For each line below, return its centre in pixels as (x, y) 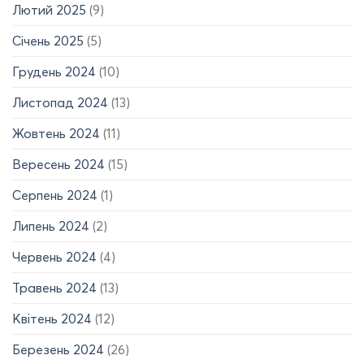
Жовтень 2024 (56, 134)
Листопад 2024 (60, 103)
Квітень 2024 (52, 319)
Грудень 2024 (54, 72)
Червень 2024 (54, 257)
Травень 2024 (54, 288)
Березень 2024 (58, 350)
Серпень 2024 (55, 195)
